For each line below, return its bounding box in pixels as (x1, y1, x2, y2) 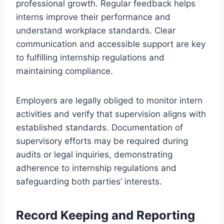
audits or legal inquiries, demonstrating (16, 149, 172, 159)
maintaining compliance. (16, 65, 113, 76)
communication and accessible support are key (16, 38, 205, 49)
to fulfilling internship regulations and (16, 52, 164, 62)
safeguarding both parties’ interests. (16, 176, 162, 186)
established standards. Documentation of (16, 122, 183, 132)
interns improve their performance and (16, 11, 170, 22)
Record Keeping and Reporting (16, 207, 195, 222)
